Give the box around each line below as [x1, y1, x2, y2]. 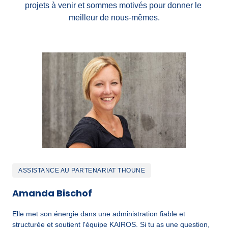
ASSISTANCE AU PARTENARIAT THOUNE [18, 167, 145, 175]
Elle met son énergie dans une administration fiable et [12, 210, 185, 218]
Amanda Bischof [12, 187, 92, 200]
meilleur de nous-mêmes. [68, 13, 160, 22]
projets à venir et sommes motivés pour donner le [24, 1, 202, 10]
